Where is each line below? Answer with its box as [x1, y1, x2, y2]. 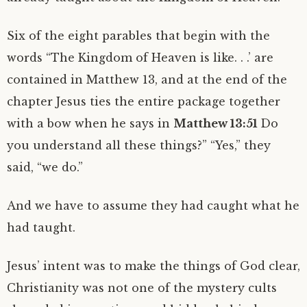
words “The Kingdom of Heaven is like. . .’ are [7, 51, 273, 64]
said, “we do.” [7, 160, 83, 174]
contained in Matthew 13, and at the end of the [7, 73, 287, 86]
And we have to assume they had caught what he [7, 199, 299, 212]
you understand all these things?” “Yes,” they [7, 138, 271, 152]
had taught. [7, 221, 75, 234]
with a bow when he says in [7, 116, 173, 130]
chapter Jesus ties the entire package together [7, 95, 280, 108]
